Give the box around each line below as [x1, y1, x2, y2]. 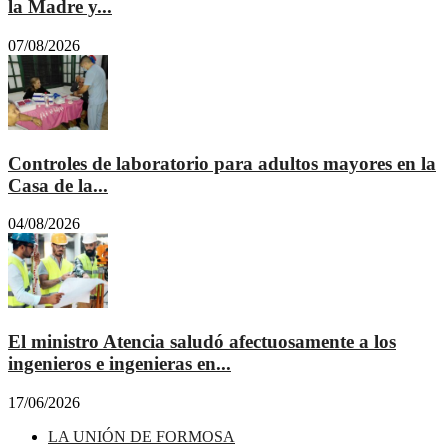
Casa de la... [8, 174, 108, 196]
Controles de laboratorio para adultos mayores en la [8, 152, 436, 174]
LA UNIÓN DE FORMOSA [48, 427, 235, 445]
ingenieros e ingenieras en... [8, 353, 231, 375]
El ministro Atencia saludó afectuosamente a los [8, 331, 396, 353]
